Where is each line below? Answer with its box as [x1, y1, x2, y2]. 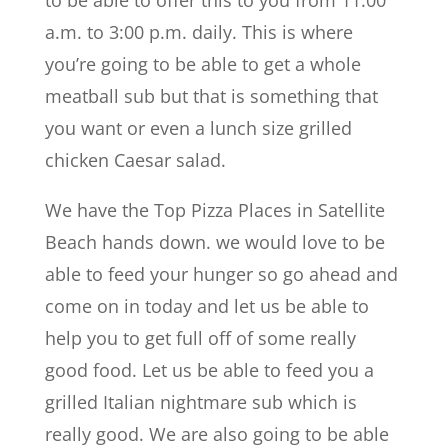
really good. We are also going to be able [44, 421, 389, 446]
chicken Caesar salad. [44, 147, 226, 172]
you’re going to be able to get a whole [44, 51, 361, 76]
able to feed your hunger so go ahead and [44, 261, 398, 286]
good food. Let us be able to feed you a [44, 357, 374, 382]
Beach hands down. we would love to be [44, 229, 385, 254]
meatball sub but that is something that [44, 83, 378, 108]
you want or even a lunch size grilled [44, 115, 352, 140]
